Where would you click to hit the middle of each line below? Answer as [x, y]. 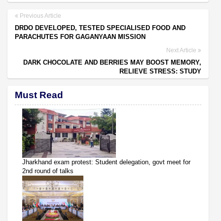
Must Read [39, 95]
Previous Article [40, 16]
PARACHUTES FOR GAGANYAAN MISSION [80, 37]
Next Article [182, 50]
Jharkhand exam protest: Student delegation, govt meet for [106, 162]
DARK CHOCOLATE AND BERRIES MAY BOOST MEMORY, [112, 62]
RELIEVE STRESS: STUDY [160, 71]
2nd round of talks [48, 171]
